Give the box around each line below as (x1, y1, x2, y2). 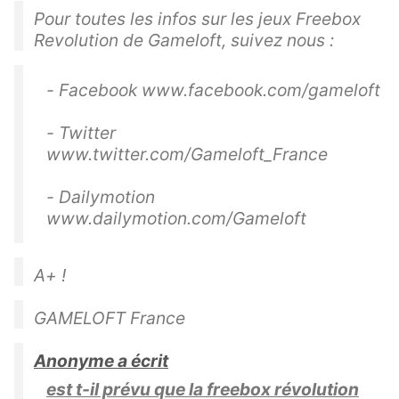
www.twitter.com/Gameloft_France (46, 143, 328, 166)
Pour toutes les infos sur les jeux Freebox (34, 8, 361, 30)
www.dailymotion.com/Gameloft (46, 208, 306, 230)
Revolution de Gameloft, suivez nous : (34, 29, 334, 52)
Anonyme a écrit (34, 350, 168, 372)
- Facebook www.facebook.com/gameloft (46, 79, 380, 102)
